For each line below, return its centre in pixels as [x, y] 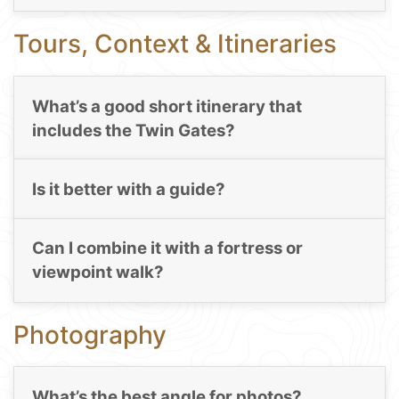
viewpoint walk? [98, 273]
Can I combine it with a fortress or [167, 248]
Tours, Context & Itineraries [175, 44]
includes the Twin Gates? [133, 130]
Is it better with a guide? [128, 189]
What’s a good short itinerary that [167, 106]
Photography [90, 334]
